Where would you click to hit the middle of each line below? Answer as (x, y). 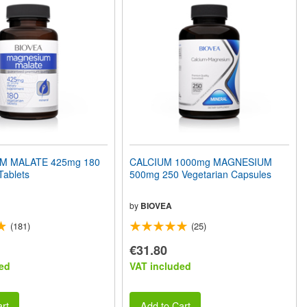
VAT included (161, 266)
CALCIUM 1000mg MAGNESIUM (201, 162)
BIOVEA (157, 206)
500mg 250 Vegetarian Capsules (201, 174)
